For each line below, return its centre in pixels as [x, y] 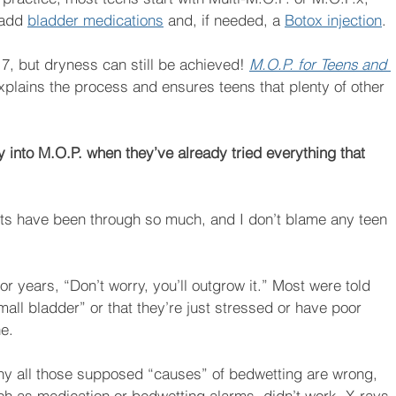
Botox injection [333, 20]
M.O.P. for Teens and [320, 65]
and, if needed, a [224, 20]
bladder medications [95, 20]
